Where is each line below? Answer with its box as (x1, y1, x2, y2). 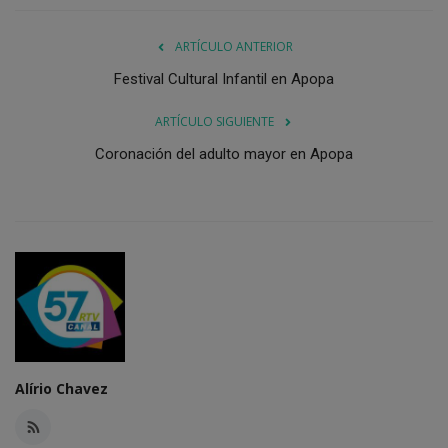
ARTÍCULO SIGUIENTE (154, 112, 274, 130)
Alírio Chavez (15, 378, 108, 398)
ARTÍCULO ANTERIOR (175, 37, 293, 55)
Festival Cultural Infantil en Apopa (114, 69, 334, 88)
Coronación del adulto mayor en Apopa (95, 144, 353, 163)
